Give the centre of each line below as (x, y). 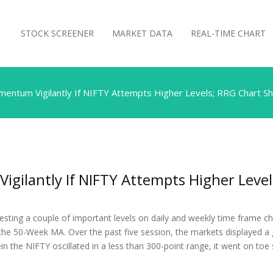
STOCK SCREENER (57, 33)
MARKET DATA (142, 33)
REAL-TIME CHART (228, 33)
